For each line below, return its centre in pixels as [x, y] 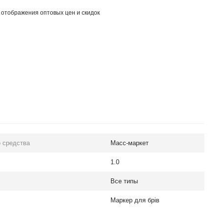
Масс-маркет [130, 143]
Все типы [124, 181]
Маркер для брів [135, 200]
